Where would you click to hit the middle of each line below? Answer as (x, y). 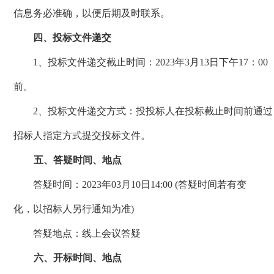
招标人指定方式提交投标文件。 (91, 135)
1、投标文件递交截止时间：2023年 (109, 62)
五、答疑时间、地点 (77, 160)
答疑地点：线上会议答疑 (87, 233)
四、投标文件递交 (72, 37)
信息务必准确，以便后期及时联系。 (92, 13)
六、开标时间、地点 (77, 257)
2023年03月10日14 (121, 184)
